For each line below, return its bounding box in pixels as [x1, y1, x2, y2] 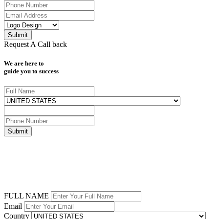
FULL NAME [4, 191, 49, 200]
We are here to [4, 59, 44, 67]
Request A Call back [4, 40, 67, 48]
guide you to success [4, 67, 59, 75]
